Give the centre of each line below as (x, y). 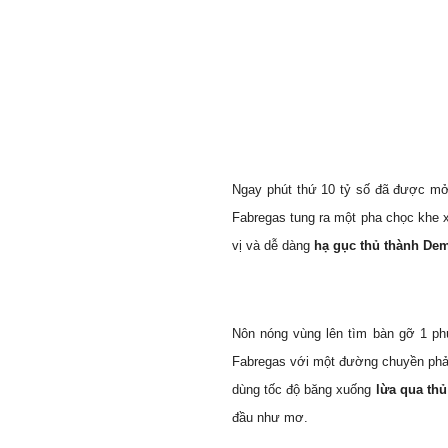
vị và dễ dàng (273, 245)
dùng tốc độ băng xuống (304, 389)
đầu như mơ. (270, 417)
